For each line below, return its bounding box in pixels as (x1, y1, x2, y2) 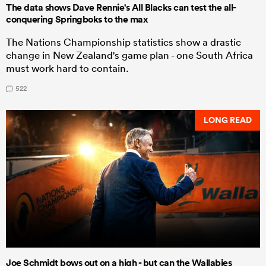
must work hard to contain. (6, 61, 129, 74)
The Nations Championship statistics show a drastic (6, 35, 241, 48)
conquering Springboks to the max (6, 12, 148, 26)
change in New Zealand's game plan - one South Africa (6, 48, 253, 61)
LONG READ (203, 114, 252, 126)
